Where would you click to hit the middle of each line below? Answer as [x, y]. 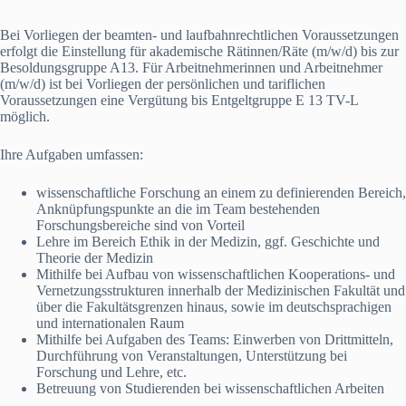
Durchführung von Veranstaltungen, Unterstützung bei [192, 356]
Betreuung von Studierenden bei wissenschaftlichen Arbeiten [210, 388]
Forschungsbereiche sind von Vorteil [140, 225]
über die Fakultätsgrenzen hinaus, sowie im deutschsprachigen [214, 307]
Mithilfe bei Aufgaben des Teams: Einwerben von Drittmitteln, [215, 339]
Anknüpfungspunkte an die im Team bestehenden [178, 209]
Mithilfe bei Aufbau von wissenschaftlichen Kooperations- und [216, 274]
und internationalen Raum [110, 323]
